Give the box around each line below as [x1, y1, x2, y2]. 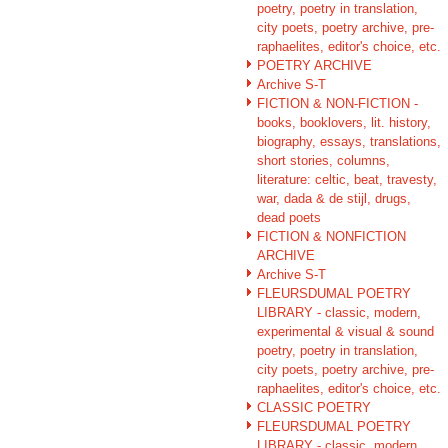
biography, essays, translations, [257, 133, 441, 149]
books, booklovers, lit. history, [257, 114, 431, 130]
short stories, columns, [257, 152, 390, 168]
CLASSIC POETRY [257, 399, 371, 415]
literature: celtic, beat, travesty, [257, 171, 437, 187]
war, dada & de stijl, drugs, [257, 190, 411, 206]
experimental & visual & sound [257, 323, 434, 339]
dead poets [257, 209, 321, 225]
